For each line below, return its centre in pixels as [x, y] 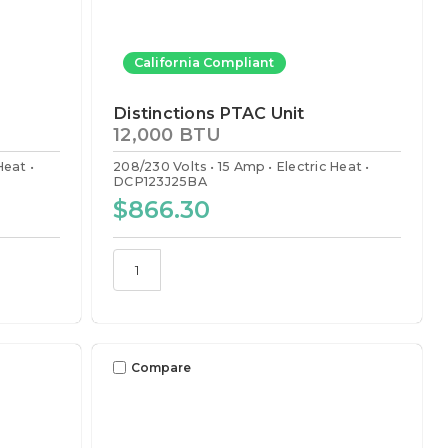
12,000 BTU [167, 134]
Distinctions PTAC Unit [209, 113]
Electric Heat [319, 166]
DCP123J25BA [160, 181]
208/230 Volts [160, 166]
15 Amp [241, 166]
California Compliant [204, 63]
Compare [161, 367]
